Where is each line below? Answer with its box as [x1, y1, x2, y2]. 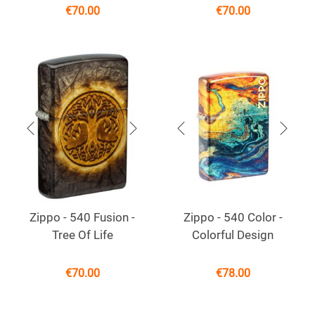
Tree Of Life [51, 228, 113, 243]
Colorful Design [192, 228, 274, 243]
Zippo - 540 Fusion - [30, 210, 135, 225]
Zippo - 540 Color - [183, 210, 283, 225]
